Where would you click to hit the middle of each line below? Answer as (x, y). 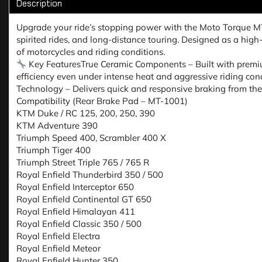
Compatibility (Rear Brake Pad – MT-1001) (102, 101)
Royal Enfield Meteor (58, 249)
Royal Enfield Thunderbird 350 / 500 (90, 175)
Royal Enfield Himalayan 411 (76, 212)
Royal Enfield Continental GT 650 (84, 199)
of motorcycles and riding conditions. (91, 52)
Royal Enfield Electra (58, 236)
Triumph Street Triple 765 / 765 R (83, 163)
